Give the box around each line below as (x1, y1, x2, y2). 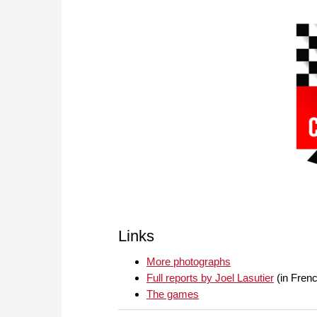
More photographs (146, 255, 231, 268)
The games (146, 288, 199, 301)
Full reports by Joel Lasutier (146, 272, 274, 284)
